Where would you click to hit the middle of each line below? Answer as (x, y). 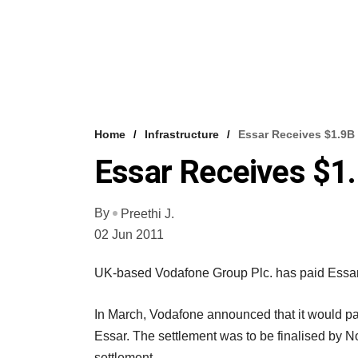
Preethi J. (147, 213)
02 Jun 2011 (129, 234)
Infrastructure (182, 134)
